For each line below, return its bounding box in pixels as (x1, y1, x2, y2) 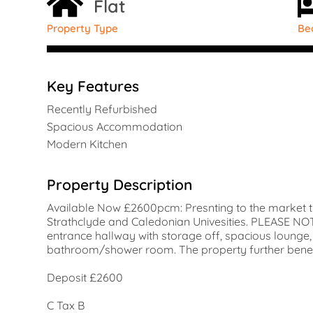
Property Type (47, 21, 118, 35)
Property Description (47, 175, 192, 194)
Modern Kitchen (47, 136, 127, 151)
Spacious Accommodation (47, 119, 182, 133)
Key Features (47, 76, 139, 95)
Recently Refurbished (47, 101, 157, 116)
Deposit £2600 (47, 270, 123, 284)
